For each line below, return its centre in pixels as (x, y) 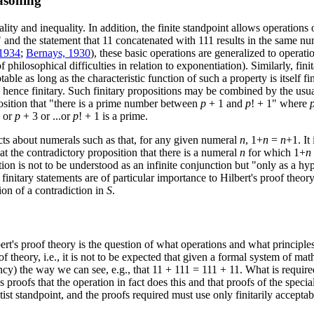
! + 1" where (280, 103)
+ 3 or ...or (47, 116)
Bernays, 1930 (58, 53)
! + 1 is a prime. (113, 116)
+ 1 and (226, 103)
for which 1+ (275, 152)
